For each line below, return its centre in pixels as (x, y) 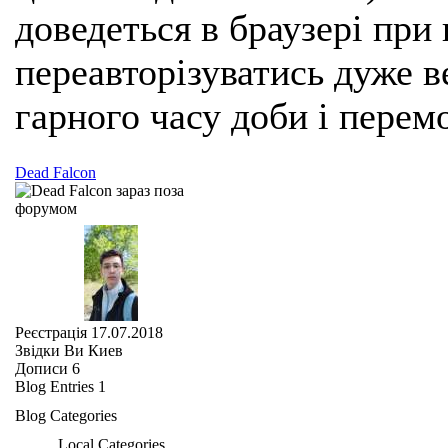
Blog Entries (54, 386)
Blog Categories (66, 415)
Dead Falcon (55, 172)
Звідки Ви (49, 350)
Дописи (41, 368)
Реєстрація (51, 332)
